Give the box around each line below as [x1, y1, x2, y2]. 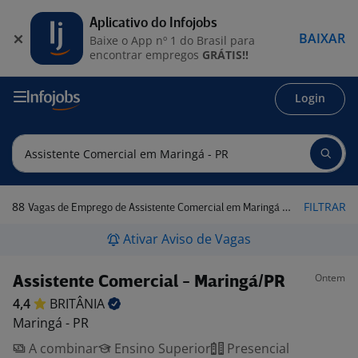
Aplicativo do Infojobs [89, 16, 217, 30]
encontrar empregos [89, 46, 202, 62]
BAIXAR [299, 29, 345, 47]
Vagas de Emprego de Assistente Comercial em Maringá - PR [28, 203, 282, 213]
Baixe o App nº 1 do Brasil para [89, 32, 255, 48]
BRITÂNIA [50, 295, 108, 312]
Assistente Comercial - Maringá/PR [13, 274, 285, 291]
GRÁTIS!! [202, 46, 249, 62]
